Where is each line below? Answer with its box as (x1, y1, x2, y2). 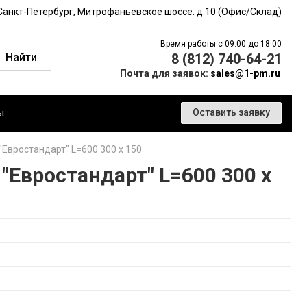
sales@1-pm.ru (210, 68, 280, 79)
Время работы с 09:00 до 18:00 (160, 39, 282, 49)
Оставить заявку (193, 107, 270, 118)
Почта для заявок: (120, 68, 210, 79)
